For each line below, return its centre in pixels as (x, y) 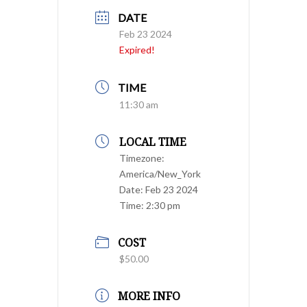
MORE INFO (149, 296)
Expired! (137, 50)
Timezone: (142, 158)
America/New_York (160, 174)
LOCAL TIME (153, 142)
